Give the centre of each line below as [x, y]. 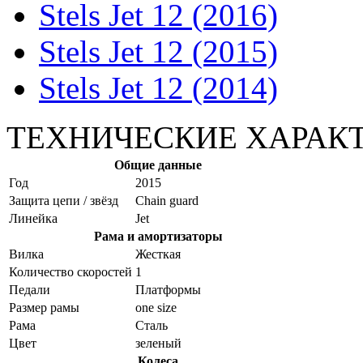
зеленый [158, 343]
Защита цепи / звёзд [64, 200]
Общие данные [158, 164]
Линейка [33, 218]
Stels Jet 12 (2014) [158, 88]
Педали [30, 289]
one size [156, 307]
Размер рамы [44, 307]
